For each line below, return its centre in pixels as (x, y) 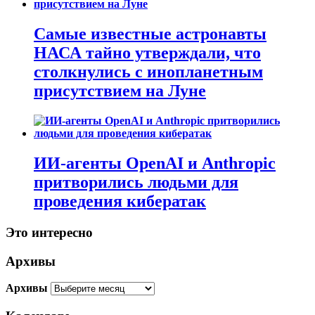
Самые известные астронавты (150, 34)
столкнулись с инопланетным (148, 72)
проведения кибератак (120, 201)
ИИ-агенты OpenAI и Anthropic (155, 163)
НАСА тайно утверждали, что (147, 53)
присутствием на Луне (120, 91)
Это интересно (49, 232)
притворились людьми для (136, 182)
